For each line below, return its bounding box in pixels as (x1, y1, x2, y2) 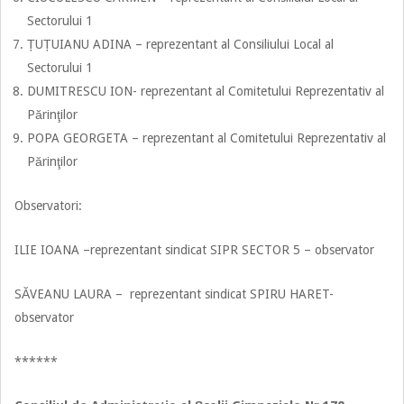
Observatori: (14, 197, 82, 213)
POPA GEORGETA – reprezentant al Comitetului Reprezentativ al (27, 130, 386, 145)
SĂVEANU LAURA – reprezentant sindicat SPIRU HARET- (14, 286, 334, 301)
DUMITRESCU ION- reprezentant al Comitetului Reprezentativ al (27, 83, 384, 98)
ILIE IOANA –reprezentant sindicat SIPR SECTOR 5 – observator (14, 242, 374, 257)
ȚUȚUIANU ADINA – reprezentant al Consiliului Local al (27, 36, 334, 51)
